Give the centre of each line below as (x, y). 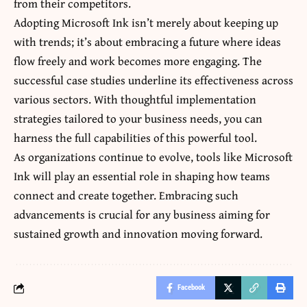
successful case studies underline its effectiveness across (153, 80)
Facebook (191, 288)
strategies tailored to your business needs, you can (138, 119)
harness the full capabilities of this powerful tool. (135, 138)
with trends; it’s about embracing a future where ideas (147, 42)
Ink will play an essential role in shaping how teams (142, 176)
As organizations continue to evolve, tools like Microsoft (153, 157)
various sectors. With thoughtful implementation (135, 99)
